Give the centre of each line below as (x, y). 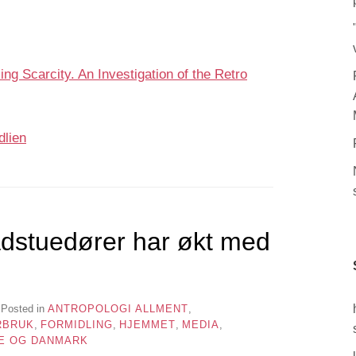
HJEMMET (147, 324)
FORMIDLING (77, 324)
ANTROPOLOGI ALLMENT (118, 308)
